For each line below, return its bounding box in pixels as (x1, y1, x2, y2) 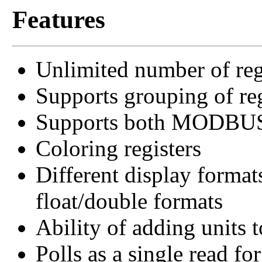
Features (12, 5, 105, 33)
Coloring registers (35, 135, 201, 161)
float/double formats (35, 188, 223, 213)
